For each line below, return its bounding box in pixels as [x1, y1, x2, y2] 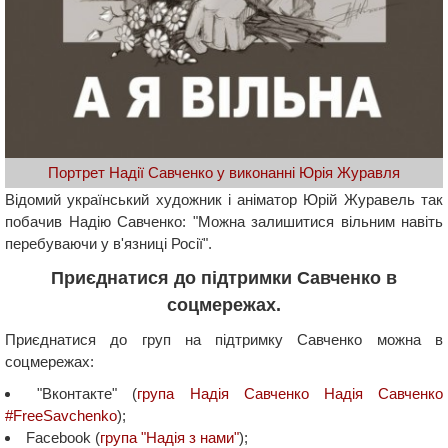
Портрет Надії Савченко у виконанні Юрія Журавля [48, 163, 400, 181]
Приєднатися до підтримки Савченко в [51, 267, 397, 288]
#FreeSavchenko [5, 406, 117, 424]
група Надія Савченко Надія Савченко [137, 384, 444, 402]
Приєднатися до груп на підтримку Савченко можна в [5, 330, 443, 348]
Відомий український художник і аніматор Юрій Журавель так [5, 190, 443, 208]
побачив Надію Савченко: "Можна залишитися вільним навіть [5, 212, 443, 230]
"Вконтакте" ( [37, 384, 138, 402]
